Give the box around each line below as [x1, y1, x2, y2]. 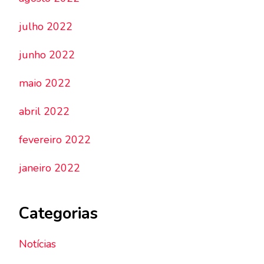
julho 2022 [19, 19, 72, 34]
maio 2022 [19, 76, 71, 91]
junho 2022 [19, 48, 75, 62]
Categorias [19, 203, 98, 225]
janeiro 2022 [19, 161, 80, 176]
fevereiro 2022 [19, 133, 91, 147]
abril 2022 [19, 104, 70, 119]
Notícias [19, 236, 56, 251]
